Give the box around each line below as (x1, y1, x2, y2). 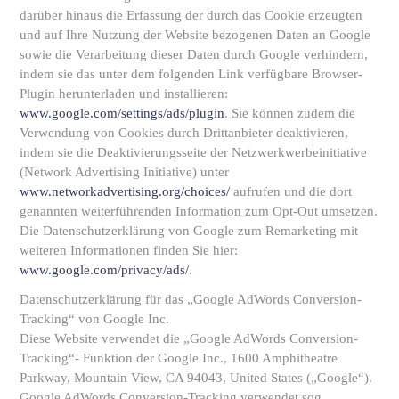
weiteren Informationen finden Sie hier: (20, 243, 238, 257)
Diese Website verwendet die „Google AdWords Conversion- (20, 330, 358, 346)
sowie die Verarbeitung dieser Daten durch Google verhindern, (20, 47, 368, 61)
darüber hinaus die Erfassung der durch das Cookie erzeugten (20, 8, 362, 22)
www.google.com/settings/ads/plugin (20, 106, 224, 120)
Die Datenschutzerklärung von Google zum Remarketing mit (20, 224, 358, 238)
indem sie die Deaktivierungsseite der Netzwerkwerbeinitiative (20, 145, 367, 159)
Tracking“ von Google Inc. (20, 311, 169, 326)
